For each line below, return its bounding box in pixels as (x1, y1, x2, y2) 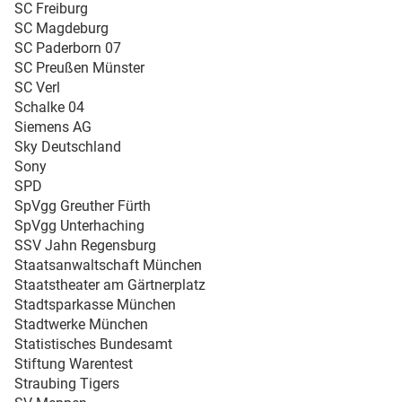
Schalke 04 (14, 98, 84, 116)
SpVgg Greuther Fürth (14, 197, 151, 214)
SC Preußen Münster (14, 58, 144, 76)
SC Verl (14, 78, 60, 96)
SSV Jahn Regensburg (14, 236, 156, 254)
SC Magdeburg (14, 19, 109, 37)
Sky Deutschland (14, 137, 121, 155)
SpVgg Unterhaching (14, 216, 144, 234)
